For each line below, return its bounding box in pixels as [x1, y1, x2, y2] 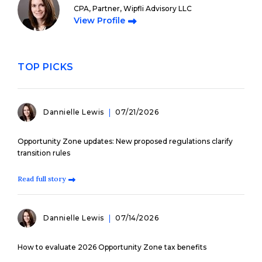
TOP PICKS [18, 61, 74, 73]
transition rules [18, 149, 70, 157]
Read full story [18, 174, 65, 183]
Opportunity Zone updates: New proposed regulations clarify [18, 137, 233, 146]
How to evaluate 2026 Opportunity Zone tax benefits [18, 243, 206, 251]
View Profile [74, 15, 125, 26]
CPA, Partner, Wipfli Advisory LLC [74, 4, 192, 13]
